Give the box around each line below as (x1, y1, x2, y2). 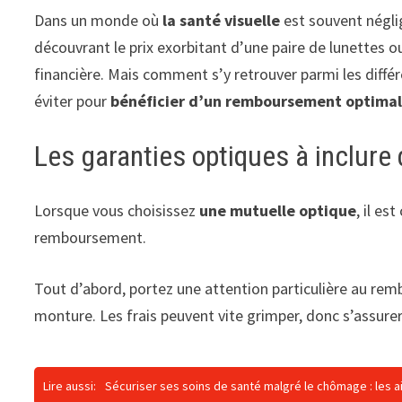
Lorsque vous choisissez (34, 199, 197, 221)
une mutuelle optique (196, 199, 357, 221)
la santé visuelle (162, 10, 281, 31)
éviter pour (34, 91, 111, 111)
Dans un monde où (34, 10, 163, 31)
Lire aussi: (43, 377, 97, 394)
